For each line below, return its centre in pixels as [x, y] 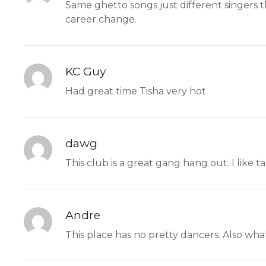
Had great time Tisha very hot [136, 91]
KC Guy [85, 72]
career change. [101, 20]
